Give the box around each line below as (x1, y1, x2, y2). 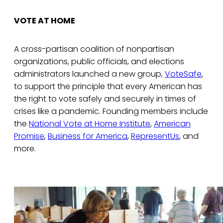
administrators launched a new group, (14, 68, 165, 80)
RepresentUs (131, 130, 179, 142)
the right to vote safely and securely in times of (14, 93, 196, 105)
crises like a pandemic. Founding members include (14, 106, 208, 117)
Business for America (48, 130, 127, 142)
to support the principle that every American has (14, 81, 202, 93)
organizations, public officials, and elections (14, 56, 184, 68)
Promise (14, 130, 44, 142)
